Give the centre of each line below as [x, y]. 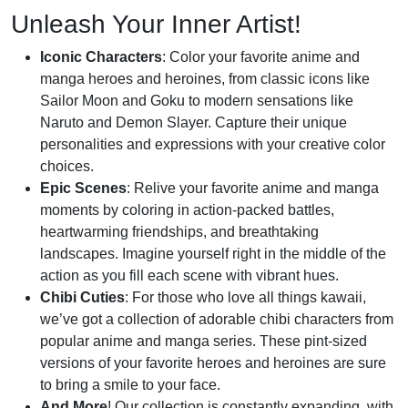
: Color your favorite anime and [261, 57]
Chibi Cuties [82, 297]
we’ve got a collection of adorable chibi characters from [217, 319]
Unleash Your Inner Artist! [156, 24]
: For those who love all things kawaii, [245, 297]
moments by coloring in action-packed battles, [187, 210]
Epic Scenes [83, 188]
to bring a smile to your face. [130, 385]
